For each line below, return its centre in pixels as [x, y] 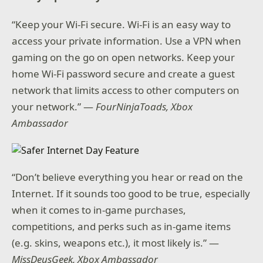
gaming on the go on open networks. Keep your [124, 57]
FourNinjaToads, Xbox [144, 106]
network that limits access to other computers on [126, 90]
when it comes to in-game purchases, [99, 210]
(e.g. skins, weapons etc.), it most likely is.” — [116, 242]
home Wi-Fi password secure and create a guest [124, 73]
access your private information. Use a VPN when [127, 41]
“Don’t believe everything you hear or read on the [128, 177]
